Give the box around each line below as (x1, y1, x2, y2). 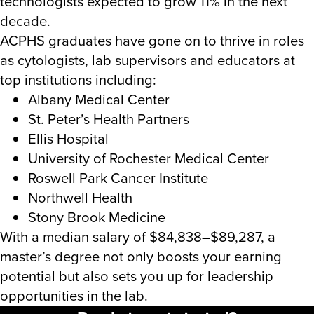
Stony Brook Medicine (28, 207, 165, 228)
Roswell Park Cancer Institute (28, 168, 208, 189)
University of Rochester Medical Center (28, 148, 269, 169)
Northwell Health (28, 187, 132, 208)
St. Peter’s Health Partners (28, 109, 189, 130)
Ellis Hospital (28, 128, 109, 149)
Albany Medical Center (28, 89, 170, 110)
